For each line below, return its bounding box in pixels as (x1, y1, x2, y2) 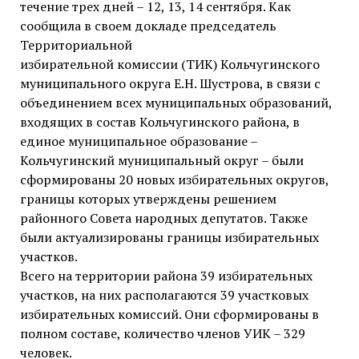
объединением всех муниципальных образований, (19, 94, 332, 112)
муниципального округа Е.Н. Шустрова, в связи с (19, 75, 321, 93)
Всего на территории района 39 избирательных (19, 267, 313, 285)
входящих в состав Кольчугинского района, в (19, 113, 300, 131)
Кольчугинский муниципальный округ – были (19, 151, 304, 170)
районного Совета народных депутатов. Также (19, 209, 308, 228)
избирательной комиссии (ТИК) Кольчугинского (19, 55, 320, 74)
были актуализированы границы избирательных (19, 228, 319, 247)
